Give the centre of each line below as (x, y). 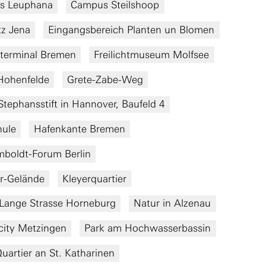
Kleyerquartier (94, 178)
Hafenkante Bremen (79, 129)
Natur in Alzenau (172, 203)
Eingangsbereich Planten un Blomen (132, 29)
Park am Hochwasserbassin (148, 228)
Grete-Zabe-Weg (105, 79)
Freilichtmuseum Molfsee (152, 54)
